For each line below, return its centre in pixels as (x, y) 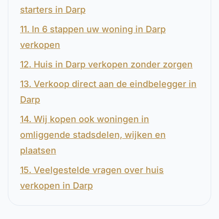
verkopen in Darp (56, 186)
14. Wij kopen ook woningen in (85, 119)
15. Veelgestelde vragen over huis (92, 170)
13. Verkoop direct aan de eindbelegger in (108, 84)
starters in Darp (53, 10)
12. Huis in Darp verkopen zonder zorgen (106, 64)
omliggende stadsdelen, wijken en (93, 135)
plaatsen (38, 150)
